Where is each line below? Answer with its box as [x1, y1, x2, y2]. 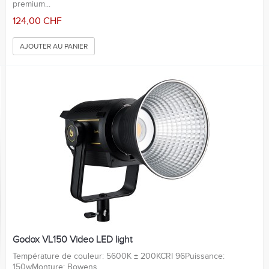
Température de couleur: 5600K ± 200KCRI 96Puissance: [13, 252, 225, 262]
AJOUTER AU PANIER [20, 41, 88, 50]
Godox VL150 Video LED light [13, 234, 132, 246]
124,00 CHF [13, 15, 62, 27]
